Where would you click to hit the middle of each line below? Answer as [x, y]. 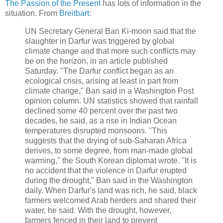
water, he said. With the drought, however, [98, 210]
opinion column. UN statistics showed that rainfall [111, 101]
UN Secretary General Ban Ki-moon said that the [111, 31]
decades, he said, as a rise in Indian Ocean [101, 120]
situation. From [32, 13]
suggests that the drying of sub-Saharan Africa [106, 140]
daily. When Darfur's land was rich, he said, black [111, 190]
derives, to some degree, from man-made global [109, 150]
